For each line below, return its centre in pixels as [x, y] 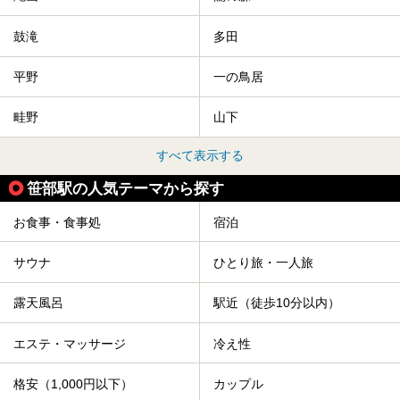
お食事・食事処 [57, 222]
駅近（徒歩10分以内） [277, 303]
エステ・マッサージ [70, 343]
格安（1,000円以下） [73, 384]
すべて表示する [200, 156]
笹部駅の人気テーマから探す [125, 189]
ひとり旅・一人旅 [263, 263]
